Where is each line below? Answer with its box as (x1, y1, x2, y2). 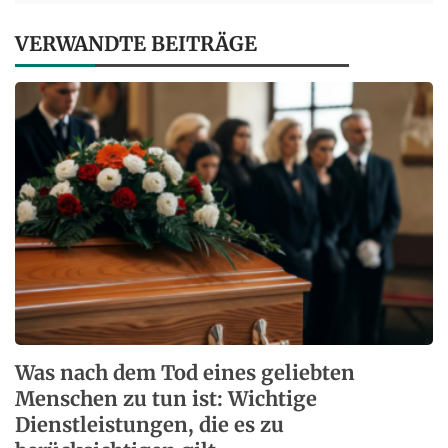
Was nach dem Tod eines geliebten (15, 359, 355, 385)
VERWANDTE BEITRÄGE (15, 31, 257, 57)
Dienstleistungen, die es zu (15, 411, 284, 437)
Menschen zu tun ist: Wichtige (15, 385, 317, 411)
